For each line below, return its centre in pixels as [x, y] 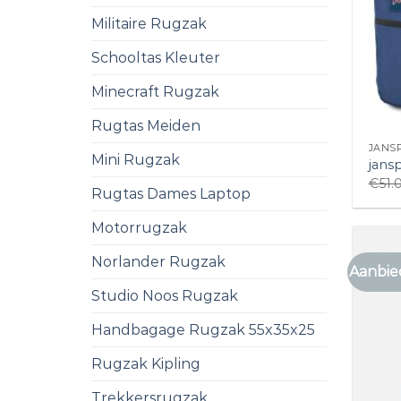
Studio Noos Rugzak [165, 295]
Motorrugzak [139, 227]
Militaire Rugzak [149, 23]
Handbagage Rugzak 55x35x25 [203, 329]
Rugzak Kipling [146, 363]
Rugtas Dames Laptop [171, 193]
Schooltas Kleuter [156, 57]
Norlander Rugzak [158, 261]
